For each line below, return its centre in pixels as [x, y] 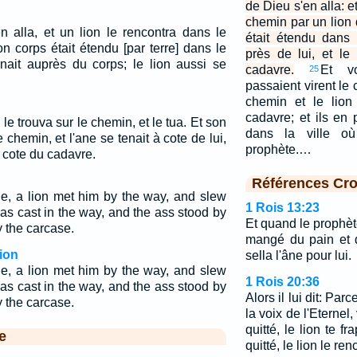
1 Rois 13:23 [282, 208]
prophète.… [278, 149]
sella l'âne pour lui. [298, 255]
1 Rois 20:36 [282, 282]
